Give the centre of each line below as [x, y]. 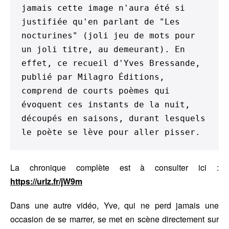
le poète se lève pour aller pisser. [111, 132]
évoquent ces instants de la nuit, [106, 104]
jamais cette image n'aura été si [103, 8]
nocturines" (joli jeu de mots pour [108, 35]
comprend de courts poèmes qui [96, 90]
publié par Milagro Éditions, [93, 77]
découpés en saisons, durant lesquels [113, 118]
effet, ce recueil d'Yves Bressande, [111, 63]
